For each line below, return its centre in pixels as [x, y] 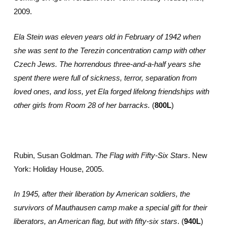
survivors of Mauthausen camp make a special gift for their [110, 207]
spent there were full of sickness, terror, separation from [105, 78]
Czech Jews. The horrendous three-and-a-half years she [107, 64]
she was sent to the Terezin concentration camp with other [109, 50]
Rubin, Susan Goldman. [54, 155]
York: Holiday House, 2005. [59, 169]
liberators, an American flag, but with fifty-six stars [95, 221]
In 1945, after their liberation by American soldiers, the [102, 194]
